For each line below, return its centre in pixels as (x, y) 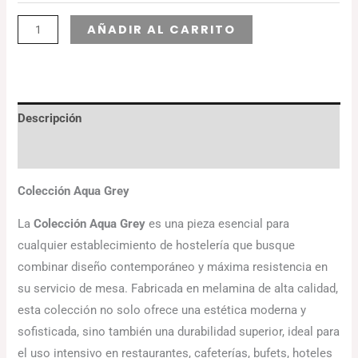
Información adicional (76, 151)
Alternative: (282, 26)
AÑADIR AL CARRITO (161, 30)
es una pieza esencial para (218, 224)
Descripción (50, 119)
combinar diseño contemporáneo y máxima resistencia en (173, 267)
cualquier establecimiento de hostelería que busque (157, 246)
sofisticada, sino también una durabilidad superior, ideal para (179, 332)
